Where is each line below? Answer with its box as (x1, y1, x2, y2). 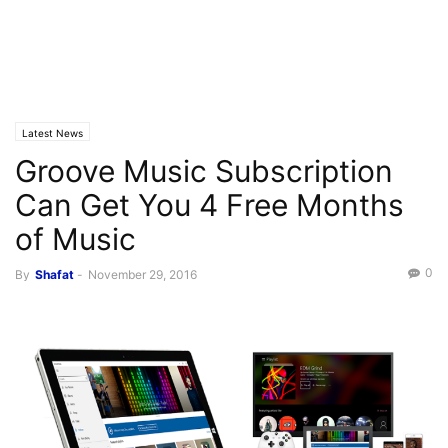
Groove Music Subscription (15, 153, 393, 189)
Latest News (22, 127, 83, 139)
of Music (15, 221, 136, 257)
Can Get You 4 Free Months (15, 187, 404, 223)
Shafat (35, 267, 74, 282)
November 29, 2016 (88, 267, 197, 282)
